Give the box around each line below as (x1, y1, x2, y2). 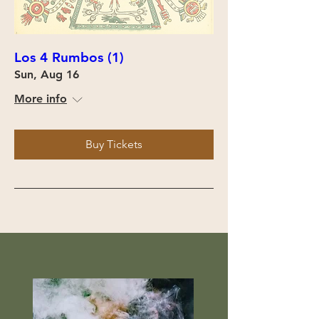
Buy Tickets (85, 137, 142, 151)
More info (14, 91, 67, 105)
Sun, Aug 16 (14, 67, 79, 81)
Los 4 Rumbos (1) (14, 48, 124, 66)
